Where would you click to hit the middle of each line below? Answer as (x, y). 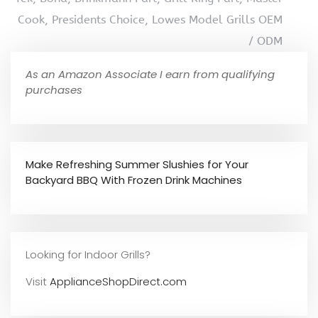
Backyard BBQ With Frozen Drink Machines (134, 180)
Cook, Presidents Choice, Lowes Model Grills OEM (150, 20)
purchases (54, 90)
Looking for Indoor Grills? (88, 254)
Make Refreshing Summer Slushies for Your (137, 164)
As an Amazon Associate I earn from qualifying (150, 74)
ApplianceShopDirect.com (118, 281)
